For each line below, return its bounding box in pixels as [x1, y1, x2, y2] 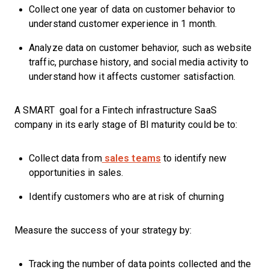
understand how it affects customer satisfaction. [29, 71, 235, 82]
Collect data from [29, 153, 102, 163]
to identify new [160, 153, 227, 163]
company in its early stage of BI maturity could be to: [14, 119, 238, 130]
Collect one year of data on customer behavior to [29, 4, 235, 14]
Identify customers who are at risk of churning [29, 192, 224, 202]
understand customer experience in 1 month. [29, 19, 217, 29]
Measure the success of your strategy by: [14, 225, 192, 235]
